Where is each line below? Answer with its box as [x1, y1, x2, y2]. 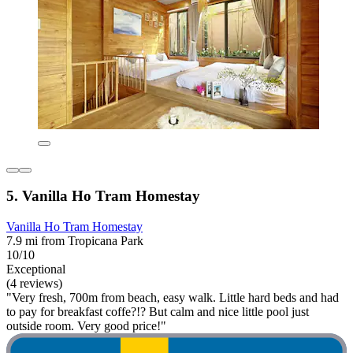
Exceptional [6, 262, 65, 277]
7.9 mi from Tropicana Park [6, 234, 143, 248]
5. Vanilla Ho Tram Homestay [6, 188, 200, 205]
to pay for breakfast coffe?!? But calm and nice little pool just [6, 305, 309, 319]
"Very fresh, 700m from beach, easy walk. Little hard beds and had [6, 291, 339, 305]
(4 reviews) [6, 277, 62, 291]
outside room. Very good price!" [6, 319, 166, 333]
